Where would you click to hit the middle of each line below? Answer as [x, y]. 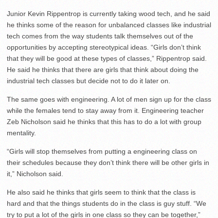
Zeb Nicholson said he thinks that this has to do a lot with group [104, 122]
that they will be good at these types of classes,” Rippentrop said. [107, 58]
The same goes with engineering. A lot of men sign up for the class [109, 99]
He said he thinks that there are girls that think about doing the [103, 70]
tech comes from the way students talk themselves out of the [100, 36]
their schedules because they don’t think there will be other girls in [108, 163]
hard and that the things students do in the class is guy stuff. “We [107, 203]
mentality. [21, 133]
